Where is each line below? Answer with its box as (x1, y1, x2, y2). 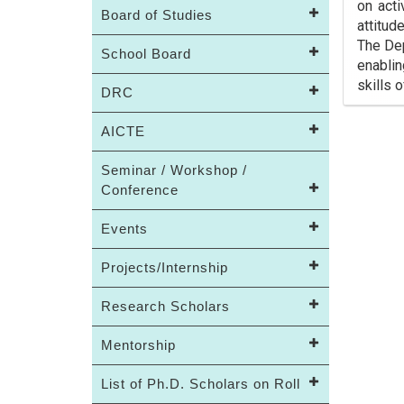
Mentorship (101, 337, 176, 353)
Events (101, 221, 148, 236)
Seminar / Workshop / (101, 162, 247, 178)
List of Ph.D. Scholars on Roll (101, 376, 300, 391)
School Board (101, 46, 191, 61)
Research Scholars (101, 298, 230, 314)
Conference (101, 182, 179, 197)
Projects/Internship (101, 260, 228, 275)
